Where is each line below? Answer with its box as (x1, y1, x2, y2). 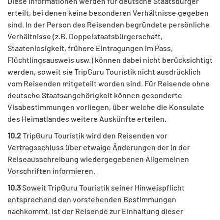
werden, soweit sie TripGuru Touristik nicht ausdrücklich (7, 67, 201, 77)
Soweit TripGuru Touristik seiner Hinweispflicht (21, 183, 185, 192)
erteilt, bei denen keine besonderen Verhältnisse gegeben (7, 8, 209, 18)
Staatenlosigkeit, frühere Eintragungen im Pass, (7, 43, 173, 53)
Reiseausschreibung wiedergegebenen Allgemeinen (7, 154, 189, 164)
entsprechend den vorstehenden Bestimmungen (7, 194, 176, 204)
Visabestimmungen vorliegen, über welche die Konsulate (7, 102, 204, 112)
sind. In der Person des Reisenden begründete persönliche (7, 20, 210, 29)
